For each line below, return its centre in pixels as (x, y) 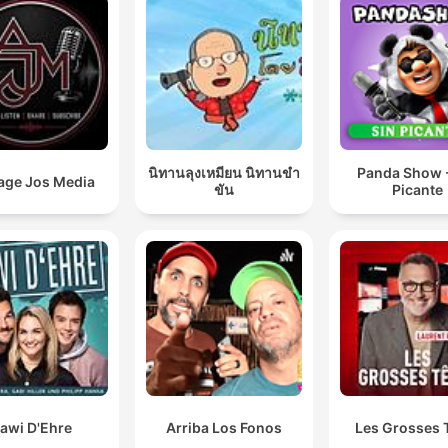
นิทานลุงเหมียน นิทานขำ (223, 173)
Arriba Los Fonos (223, 428)
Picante (417, 190)
